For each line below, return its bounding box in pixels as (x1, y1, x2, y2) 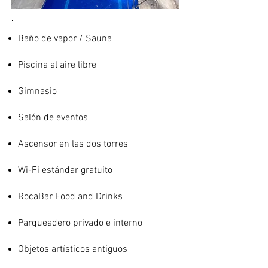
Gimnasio (18, 86, 57, 98)
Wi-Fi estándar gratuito (18, 165, 112, 176)
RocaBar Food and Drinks (18, 191, 123, 203)
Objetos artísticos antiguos (18, 243, 127, 255)
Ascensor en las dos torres (18, 138, 128, 150)
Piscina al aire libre (18, 59, 96, 71)
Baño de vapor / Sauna (18, 33, 112, 45)
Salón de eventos (18, 112, 88, 124)
